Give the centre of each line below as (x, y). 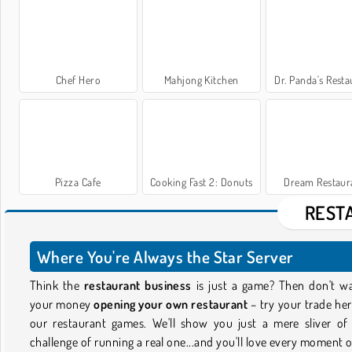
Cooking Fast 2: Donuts (201, 181)
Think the (57, 285)
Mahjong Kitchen (201, 79)
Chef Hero (78, 79)
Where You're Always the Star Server (165, 256)
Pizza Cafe (78, 181)
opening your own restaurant (171, 304)
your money (62, 304)
